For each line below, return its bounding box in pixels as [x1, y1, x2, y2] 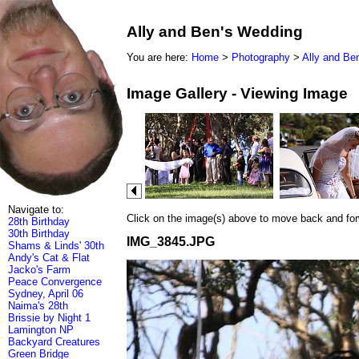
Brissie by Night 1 [8, 312, 91, 324]
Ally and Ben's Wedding [127, 23, 303, 40]
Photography [232, 50, 290, 63]
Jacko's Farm [8, 264, 71, 276]
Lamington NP [8, 324, 74, 336]
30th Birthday [8, 228, 70, 240]
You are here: [127, 50, 192, 63]
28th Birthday [8, 216, 70, 228]
